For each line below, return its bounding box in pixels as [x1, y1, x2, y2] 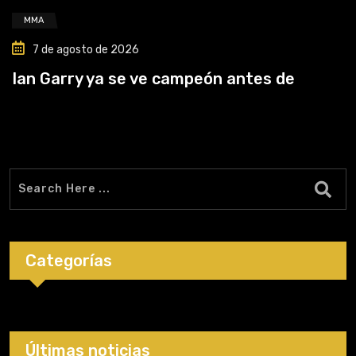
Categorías [25, 250, 112, 270]
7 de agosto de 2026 [30, 42, 137, 56]
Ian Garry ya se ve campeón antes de [10, 68, 292, 88]
